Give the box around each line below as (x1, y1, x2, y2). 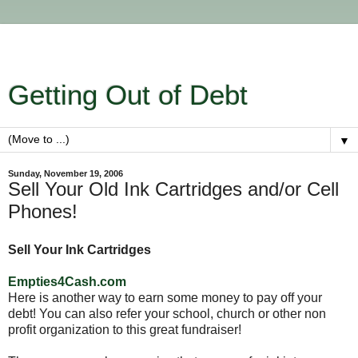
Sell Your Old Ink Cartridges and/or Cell (8, 178, 339, 200)
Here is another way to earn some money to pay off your (8, 290, 322, 304)
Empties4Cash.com (8, 274, 126, 288)
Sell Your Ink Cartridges (8, 242, 151, 257)
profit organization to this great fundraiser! (8, 322, 241, 336)
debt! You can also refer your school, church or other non (8, 306, 326, 320)
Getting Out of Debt (8, 80, 248, 110)
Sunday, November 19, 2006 (8, 169, 123, 178)
